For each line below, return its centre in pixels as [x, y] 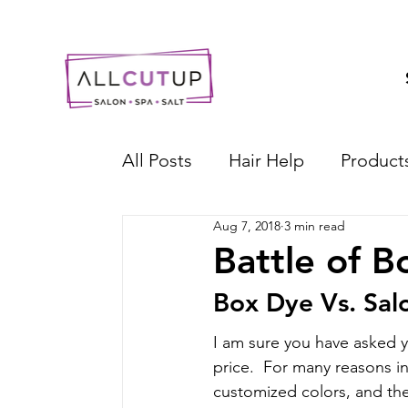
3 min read [315, 226]
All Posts [158, 160]
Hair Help [267, 160]
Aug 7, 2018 [247, 226]
